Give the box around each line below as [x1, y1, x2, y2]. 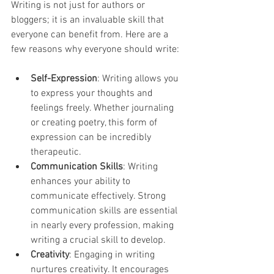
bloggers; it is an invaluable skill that [11, 14, 166, 27]
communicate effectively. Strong [31, 190, 168, 203]
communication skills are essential [31, 205, 180, 218]
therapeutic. [31, 146, 81, 159]
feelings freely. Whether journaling [31, 102, 176, 115]
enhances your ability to [31, 176, 133, 188]
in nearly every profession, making [31, 220, 176, 232]
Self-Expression [31, 73, 97, 86]
